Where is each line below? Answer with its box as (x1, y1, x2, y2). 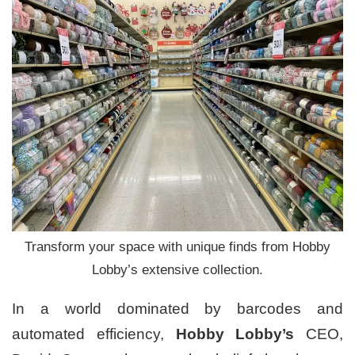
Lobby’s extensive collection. (92, 261, 263, 277)
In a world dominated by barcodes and (12, 300, 343, 317)
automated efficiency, (12, 325, 176, 342)
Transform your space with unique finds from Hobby (25, 239, 330, 254)
